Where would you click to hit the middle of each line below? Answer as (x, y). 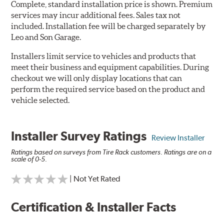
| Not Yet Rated (95, 179)
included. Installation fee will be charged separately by (109, 26)
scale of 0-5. (29, 159)
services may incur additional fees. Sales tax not (96, 15)
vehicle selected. (40, 100)
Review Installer (178, 138)
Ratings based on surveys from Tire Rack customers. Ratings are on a (111, 152)
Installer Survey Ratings (81, 136)
